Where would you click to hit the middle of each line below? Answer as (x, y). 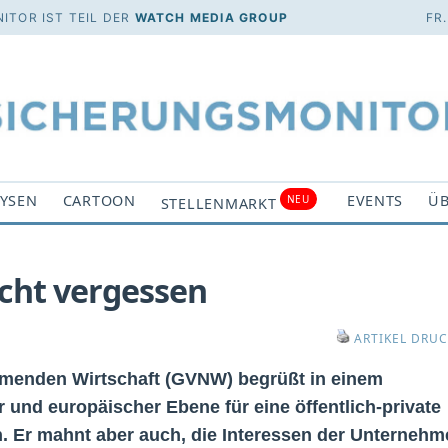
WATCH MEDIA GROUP (211, 17)
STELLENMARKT (218, 203)
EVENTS (375, 200)
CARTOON (99, 200)
